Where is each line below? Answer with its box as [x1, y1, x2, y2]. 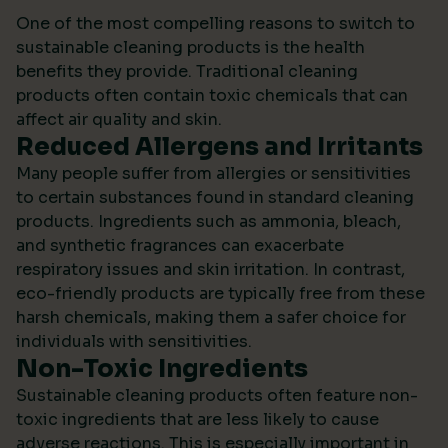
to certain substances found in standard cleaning [16, 187, 414, 208]
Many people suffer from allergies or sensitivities [16, 163, 411, 184]
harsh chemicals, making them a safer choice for [16, 307, 406, 328]
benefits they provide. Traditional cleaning [16, 61, 358, 82]
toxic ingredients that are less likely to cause [16, 409, 379, 430]
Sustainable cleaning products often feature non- [16, 385, 418, 406]
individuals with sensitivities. [16, 331, 252, 352]
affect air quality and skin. [16, 109, 222, 130]
